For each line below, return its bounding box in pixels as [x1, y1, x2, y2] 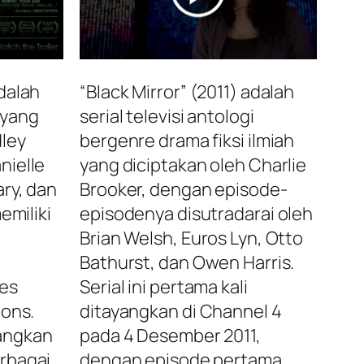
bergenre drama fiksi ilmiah [80, 128, 295, 154]
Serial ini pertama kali [80, 275, 248, 300]
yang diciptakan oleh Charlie [80, 153, 307, 178]
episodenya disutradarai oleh [80, 201, 314, 227]
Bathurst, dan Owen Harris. [80, 250, 295, 275]
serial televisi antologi [80, 104, 254, 129]
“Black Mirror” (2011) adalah [80, 80, 295, 105]
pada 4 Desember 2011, [80, 323, 261, 349]
